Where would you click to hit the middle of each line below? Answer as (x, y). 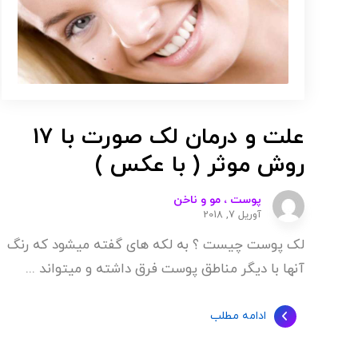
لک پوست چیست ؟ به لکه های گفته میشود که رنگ (155, 245)
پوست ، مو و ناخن (217, 200)
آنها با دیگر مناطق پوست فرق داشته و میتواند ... (165, 269)
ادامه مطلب (238, 316)
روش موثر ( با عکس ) (199, 165)
